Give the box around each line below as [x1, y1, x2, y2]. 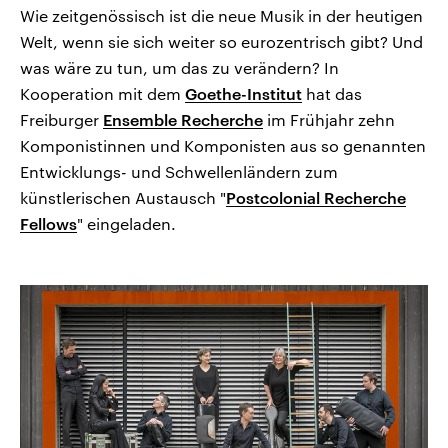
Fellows [20, 214, 77, 234]
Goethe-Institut [185, 84, 302, 104]
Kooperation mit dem [20, 84, 185, 104]
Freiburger [20, 110, 103, 130]
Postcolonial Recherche [226, 188, 406, 208]
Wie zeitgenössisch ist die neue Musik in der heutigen [20, 6, 423, 26]
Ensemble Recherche [103, 110, 263, 130]
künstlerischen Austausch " [20, 188, 226, 208]
